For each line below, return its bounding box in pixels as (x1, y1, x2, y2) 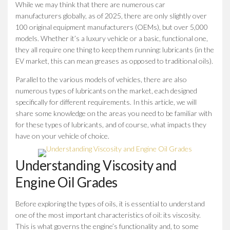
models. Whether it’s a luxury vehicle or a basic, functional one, (15, 33, 208, 43)
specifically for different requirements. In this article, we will (15, 97, 197, 106)
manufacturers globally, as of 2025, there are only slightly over (15, 11, 207, 20)
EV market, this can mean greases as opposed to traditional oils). (15, 56, 213, 65)
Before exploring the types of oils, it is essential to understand (15, 199, 205, 208)
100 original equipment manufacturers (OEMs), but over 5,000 (15, 22, 208, 31)
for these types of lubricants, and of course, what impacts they (15, 120, 206, 129)
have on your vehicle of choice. (15, 131, 109, 140)
